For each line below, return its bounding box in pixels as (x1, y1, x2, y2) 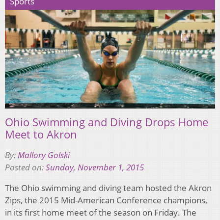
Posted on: (5, 162, 46, 173)
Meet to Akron (5, 127, 77, 142)
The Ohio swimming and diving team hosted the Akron (5, 182, 212, 194)
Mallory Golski (18, 149, 70, 161)
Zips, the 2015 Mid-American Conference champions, (5, 194, 207, 206)
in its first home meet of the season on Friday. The (5, 207, 196, 219)
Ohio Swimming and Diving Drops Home (5, 114, 208, 130)
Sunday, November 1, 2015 (46, 162, 144, 173)
